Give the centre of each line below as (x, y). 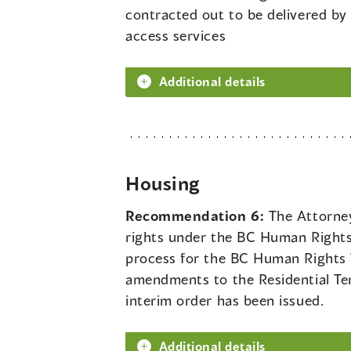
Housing (163, 184)
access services (176, 36)
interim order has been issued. (225, 300)
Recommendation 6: (197, 216)
